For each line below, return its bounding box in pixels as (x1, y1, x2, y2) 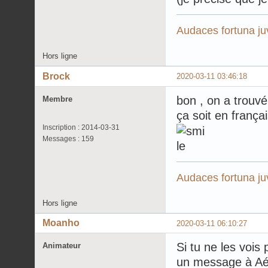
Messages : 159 (42, 134, 94, 143)
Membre (42, 94, 72, 103)
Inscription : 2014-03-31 (42, 123, 120, 132)
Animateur (42, 241, 81, 251)
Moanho (42, 218, 80, 229)
